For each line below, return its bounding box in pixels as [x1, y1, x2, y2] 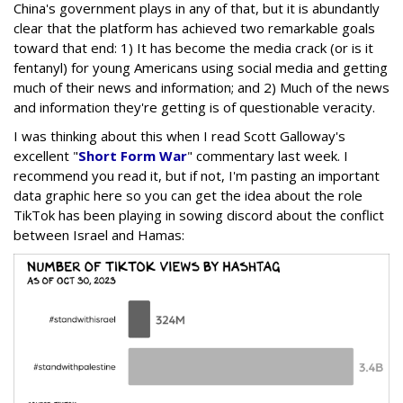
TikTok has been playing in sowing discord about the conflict [13, 205, 384, 224]
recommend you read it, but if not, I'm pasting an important [13, 166, 380, 184]
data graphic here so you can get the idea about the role [13, 185, 363, 204]
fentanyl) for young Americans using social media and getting [13, 58, 388, 76]
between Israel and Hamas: [13, 225, 184, 244]
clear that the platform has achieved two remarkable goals [13, 18, 375, 37]
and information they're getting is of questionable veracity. [13, 97, 375, 116]
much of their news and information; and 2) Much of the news [13, 77, 390, 96]
